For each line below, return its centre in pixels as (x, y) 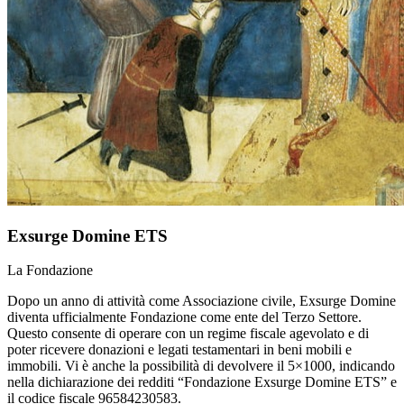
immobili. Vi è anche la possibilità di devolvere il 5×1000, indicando (201, 366)
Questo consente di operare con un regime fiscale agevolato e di (188, 334)
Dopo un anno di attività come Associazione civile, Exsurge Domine (202, 301)
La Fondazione (50, 271)
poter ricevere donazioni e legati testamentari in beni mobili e (179, 350)
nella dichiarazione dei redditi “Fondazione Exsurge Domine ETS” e (202, 382)
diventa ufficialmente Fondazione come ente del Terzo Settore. (184, 317)
